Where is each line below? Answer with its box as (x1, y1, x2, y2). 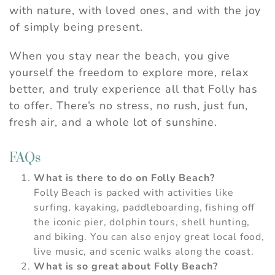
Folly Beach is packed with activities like (34, 186, 234, 200)
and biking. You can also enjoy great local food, (34, 230, 265, 244)
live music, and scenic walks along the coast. (34, 245, 254, 259)
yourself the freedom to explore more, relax (9, 65, 249, 80)
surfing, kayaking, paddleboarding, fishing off (34, 201, 255, 215)
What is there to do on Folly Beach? (34, 171, 215, 185)
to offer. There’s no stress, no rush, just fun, (9, 98, 249, 114)
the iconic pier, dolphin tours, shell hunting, (34, 215, 250, 230)
